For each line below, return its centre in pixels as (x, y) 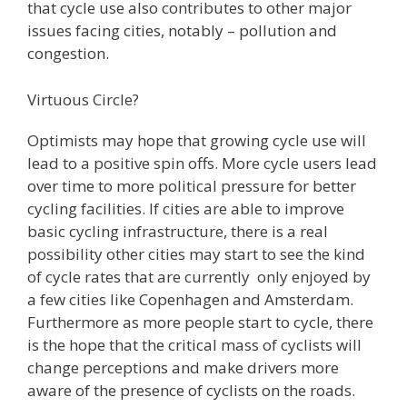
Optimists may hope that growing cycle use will (197, 140)
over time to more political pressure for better (192, 185)
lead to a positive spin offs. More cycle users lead (202, 163)
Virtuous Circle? (83, 99)
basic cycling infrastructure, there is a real (178, 231)
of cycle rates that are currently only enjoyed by (199, 276)
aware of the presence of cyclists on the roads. (191, 390)
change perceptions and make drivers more (183, 367)
